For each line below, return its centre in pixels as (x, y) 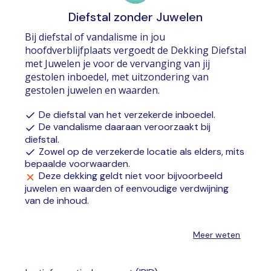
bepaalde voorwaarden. (77, 164)
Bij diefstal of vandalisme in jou (95, 37)
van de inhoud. (57, 200)
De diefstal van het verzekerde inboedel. (127, 114)
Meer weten (217, 234)
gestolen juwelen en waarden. (92, 90)
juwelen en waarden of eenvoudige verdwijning (126, 188)
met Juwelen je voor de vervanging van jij (117, 63)
